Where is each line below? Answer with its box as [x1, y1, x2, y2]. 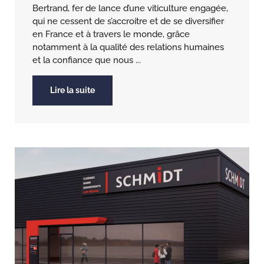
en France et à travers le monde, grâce [32, 29, 190, 40]
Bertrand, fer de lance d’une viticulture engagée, [32, 3, 228, 14]
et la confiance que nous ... [32, 55, 141, 66]
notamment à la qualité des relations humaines [32, 42, 224, 53]
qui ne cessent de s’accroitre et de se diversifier [32, 16, 224, 27]
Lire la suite [50, 85, 95, 95]
